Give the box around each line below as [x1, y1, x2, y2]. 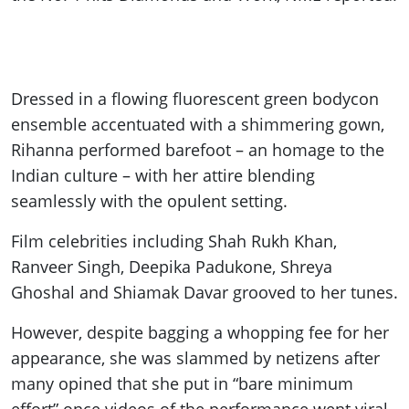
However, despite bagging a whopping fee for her [11, 321, 389, 344]
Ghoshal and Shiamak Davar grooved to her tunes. [11, 281, 398, 304]
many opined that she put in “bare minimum [11, 372, 353, 395]
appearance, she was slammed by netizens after [11, 347, 380, 370]
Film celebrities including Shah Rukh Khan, [11, 230, 337, 253]
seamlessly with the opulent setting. [11, 190, 288, 213]
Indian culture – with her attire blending [11, 164, 315, 187]
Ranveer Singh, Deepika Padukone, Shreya [11, 256, 332, 278]
